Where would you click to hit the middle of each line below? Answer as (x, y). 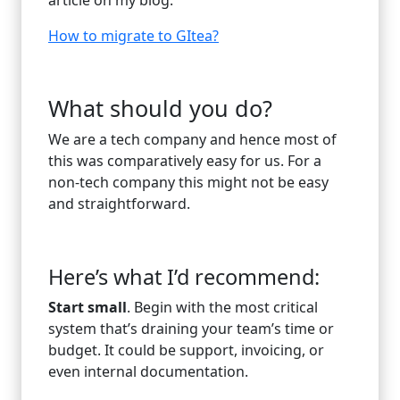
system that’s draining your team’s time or (191, 328)
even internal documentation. (148, 371)
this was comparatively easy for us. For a (185, 160)
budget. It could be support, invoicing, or (186, 350)
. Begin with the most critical (222, 307)
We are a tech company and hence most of (192, 139)
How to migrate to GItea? (133, 35)
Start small (87, 307)
